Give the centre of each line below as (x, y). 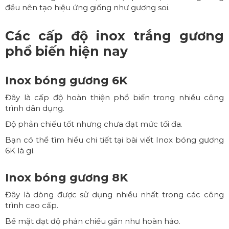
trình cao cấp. (32, 205)
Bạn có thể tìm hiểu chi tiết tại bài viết (81, 140)
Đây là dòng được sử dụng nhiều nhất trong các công (114, 195)
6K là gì (19, 151)
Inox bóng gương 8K (66, 178)
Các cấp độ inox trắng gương (114, 36)
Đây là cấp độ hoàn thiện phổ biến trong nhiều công (114, 98)
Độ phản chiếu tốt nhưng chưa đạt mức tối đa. (94, 124)
